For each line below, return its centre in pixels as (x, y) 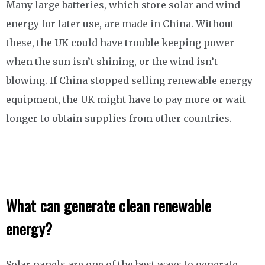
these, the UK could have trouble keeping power (120, 43)
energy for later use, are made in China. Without (120, 24)
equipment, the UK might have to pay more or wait (126, 99)
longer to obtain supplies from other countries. (119, 118)
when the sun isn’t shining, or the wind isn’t (112, 62)
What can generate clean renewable (109, 206)
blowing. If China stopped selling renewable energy (129, 80)
